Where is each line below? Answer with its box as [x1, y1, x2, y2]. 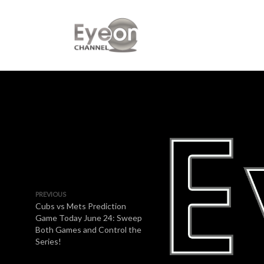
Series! [35, 236, 61, 246]
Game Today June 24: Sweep [35, 213, 142, 223]
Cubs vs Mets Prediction [35, 201, 126, 211]
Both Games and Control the [35, 225, 141, 235]
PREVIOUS [35, 190, 66, 198]
